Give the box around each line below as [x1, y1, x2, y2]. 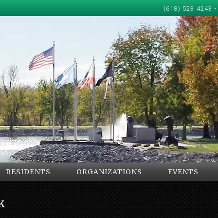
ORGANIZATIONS [76, 167, 142, 176]
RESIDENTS [6, 167, 51, 176]
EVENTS [168, 167, 199, 176]
